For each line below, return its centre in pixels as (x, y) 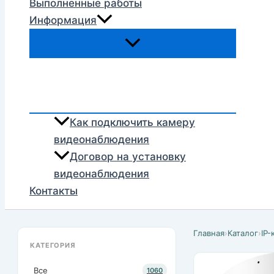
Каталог (243, 233)
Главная (209, 233)
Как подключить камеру (132, 123)
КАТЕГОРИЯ (53, 246)
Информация (63, 20)
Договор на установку (128, 157)
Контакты (54, 191)
